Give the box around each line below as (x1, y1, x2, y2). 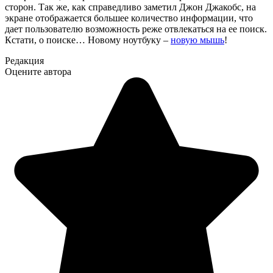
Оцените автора (5, 66, 71, 77)
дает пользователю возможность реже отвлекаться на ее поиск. (5, 24, 267, 35)
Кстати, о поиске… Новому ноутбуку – (5, 35, 171, 46)
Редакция (5, 55, 44, 66)
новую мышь (171, 35, 224, 46)
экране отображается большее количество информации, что (5, 13, 253, 24)
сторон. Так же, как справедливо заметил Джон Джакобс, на (5, 2, 256, 13)
